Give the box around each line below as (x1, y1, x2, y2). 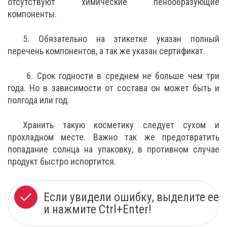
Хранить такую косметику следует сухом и (23, 119, 219, 130)
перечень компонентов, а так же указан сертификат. (8, 45, 205, 56)
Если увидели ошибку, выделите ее (44, 190, 219, 204)
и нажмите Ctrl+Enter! (44, 202, 152, 216)
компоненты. (8, 8, 59, 19)
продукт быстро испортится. (8, 156, 116, 167)
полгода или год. (8, 94, 71, 105)
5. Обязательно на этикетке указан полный (23, 33, 219, 44)
